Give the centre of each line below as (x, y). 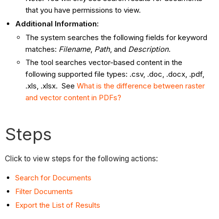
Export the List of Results (58, 205)
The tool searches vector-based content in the (104, 63)
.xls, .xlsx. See (51, 86)
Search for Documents (54, 178)
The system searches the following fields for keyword (117, 37)
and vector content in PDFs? (74, 98)
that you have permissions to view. (83, 10)
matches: (42, 49)
